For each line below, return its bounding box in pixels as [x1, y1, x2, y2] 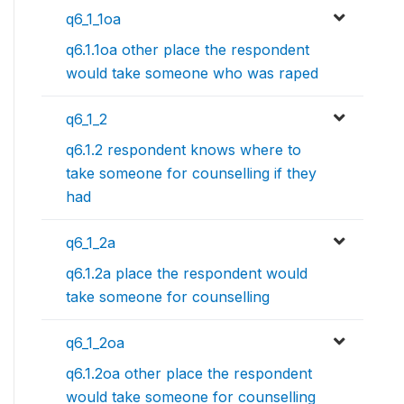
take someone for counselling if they [66, 164, 317, 183]
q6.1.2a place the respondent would [66, 264, 308, 283]
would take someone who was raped [66, 64, 318, 83]
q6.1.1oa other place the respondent [66, 41, 309, 60]
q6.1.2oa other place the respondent [66, 364, 312, 383]
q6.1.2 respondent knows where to [66, 141, 301, 160]
